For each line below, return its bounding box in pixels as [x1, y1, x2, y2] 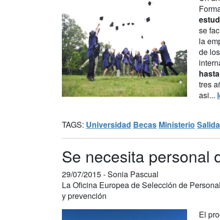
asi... [199, 89, 217, 101]
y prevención [62, 190, 107, 201]
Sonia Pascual [108, 168, 159, 180]
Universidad [86, 118, 131, 130]
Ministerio [159, 118, 195, 130]
